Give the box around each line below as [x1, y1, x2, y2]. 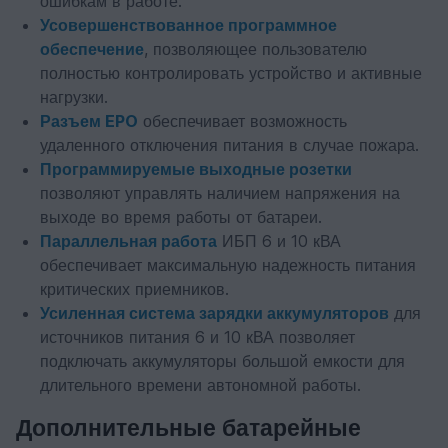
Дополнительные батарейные [16, 413, 361, 442]
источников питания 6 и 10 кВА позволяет [40, 327, 355, 347]
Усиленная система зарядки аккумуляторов [40, 303, 389, 323]
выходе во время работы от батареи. [40, 207, 322, 227]
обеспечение [40, 39, 144, 59]
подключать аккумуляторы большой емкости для [40, 351, 405, 371]
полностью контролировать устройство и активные [40, 63, 422, 83]
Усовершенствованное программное [40, 15, 337, 35]
